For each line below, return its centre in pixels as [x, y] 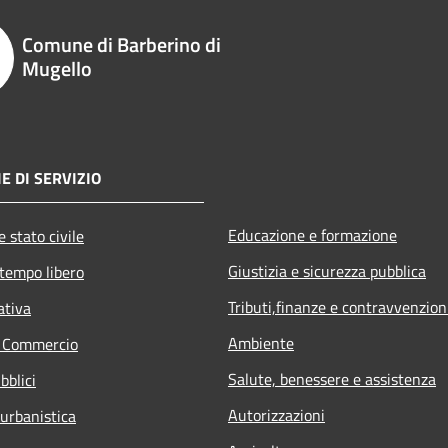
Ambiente [261, 342]
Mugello [57, 68]
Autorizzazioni [276, 414]
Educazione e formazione [312, 234]
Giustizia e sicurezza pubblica [327, 270]
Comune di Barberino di [121, 44]
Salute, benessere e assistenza [332, 378]
